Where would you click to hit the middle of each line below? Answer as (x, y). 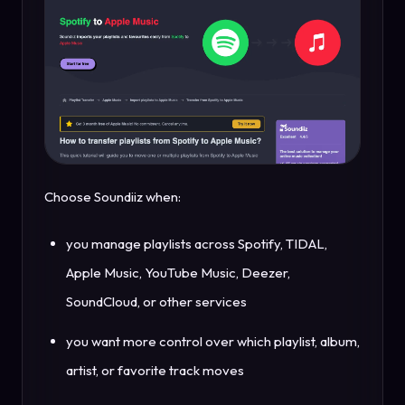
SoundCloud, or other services (156, 302)
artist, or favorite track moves (155, 371)
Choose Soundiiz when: (113, 197)
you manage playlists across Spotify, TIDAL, (197, 244)
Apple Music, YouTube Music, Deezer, (178, 273)
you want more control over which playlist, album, (213, 342)
